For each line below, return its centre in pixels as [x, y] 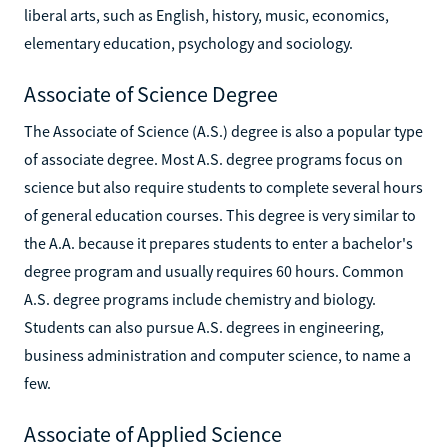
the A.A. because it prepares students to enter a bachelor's [218, 242]
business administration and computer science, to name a [217, 354]
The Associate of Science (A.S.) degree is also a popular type [223, 130]
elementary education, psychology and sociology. [188, 42]
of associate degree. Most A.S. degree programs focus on [213, 158]
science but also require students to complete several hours [223, 186]
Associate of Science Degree [151, 93]
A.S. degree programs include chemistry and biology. [200, 298]
